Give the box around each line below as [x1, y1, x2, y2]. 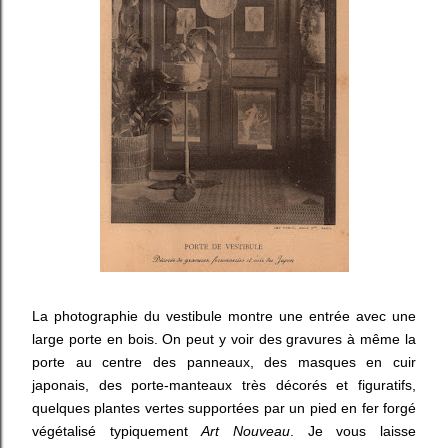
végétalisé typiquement [32, 423, 202, 439]
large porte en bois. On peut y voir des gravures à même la [32, 331, 416, 347]
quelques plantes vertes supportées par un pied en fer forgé [32, 400, 416, 416]
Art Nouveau [201, 423, 291, 439]
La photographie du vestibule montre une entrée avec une [32, 308, 416, 324]
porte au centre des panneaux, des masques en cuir [32, 354, 416, 370]
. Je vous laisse [290, 423, 417, 439]
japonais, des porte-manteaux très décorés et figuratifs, [32, 377, 416, 393]
